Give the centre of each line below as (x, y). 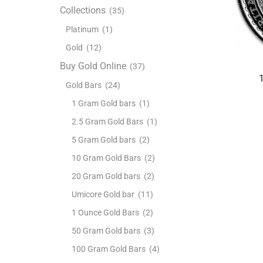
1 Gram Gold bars (104, 103)
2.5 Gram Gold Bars (107, 121)
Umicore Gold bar (103, 194)
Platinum (82, 29)
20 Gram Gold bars (106, 176)
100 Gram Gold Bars (109, 249)
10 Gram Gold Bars (106, 158)
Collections (83, 10)
